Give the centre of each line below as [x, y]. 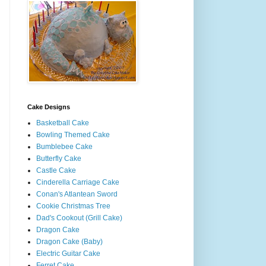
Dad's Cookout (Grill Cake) [79, 218]
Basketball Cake [63, 123]
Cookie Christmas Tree [73, 206]
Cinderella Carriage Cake [78, 182]
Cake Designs [49, 107]
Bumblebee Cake [64, 146]
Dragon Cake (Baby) [69, 241]
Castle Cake [56, 170]
